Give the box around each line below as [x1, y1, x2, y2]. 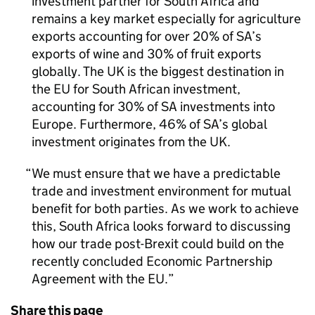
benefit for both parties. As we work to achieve [32, 200, 299, 217]
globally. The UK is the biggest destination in [32, 63, 284, 79]
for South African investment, [70, 81, 240, 97]
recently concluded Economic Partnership [32, 253, 273, 269]
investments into [177, 98, 275, 115]
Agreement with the [32, 271, 148, 287]
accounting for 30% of [32, 98, 161, 115]
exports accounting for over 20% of [32, 28, 236, 44]
